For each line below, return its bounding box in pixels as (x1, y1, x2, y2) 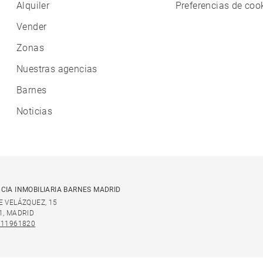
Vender (16, 21, 47, 32)
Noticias (16, 106, 53, 117)
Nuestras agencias (16, 63, 97, 75)
